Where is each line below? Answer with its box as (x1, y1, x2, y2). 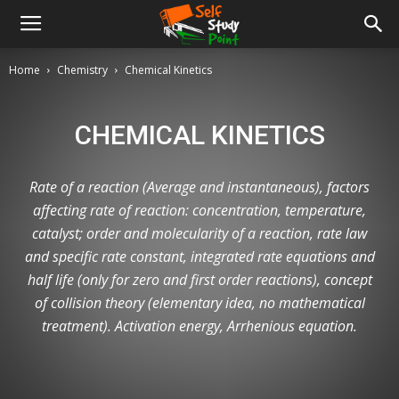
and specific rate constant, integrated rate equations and (24, 247, 375, 266)
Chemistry (57, 62, 108, 77)
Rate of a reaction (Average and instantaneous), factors (29, 177, 370, 197)
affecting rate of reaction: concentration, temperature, (33, 200, 366, 220)
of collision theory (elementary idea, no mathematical (34, 293, 365, 313)
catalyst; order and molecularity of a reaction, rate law (32, 224, 367, 243)
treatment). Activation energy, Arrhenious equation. (42, 316, 357, 336)
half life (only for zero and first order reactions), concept (27, 270, 372, 289)
